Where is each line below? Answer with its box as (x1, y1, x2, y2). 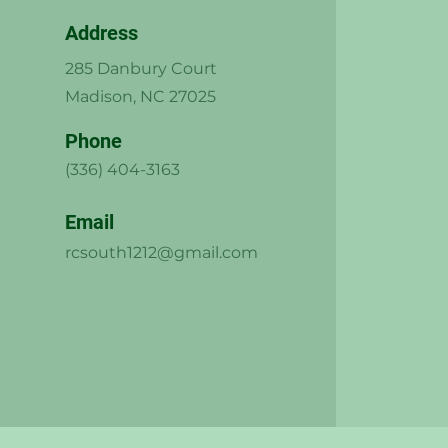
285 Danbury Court (64, 59, 217, 78)
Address (64, 21, 138, 45)
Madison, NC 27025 (64, 87, 216, 106)
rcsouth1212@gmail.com (64, 243, 258, 262)
